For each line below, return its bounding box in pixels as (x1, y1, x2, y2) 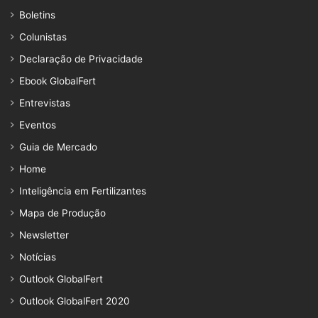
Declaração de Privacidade (19, 53, 143, 65)
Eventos (19, 119, 56, 131)
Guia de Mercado (19, 141, 97, 153)
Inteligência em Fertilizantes (19, 185, 146, 197)
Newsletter (19, 229, 69, 241)
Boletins (19, 9, 55, 21)
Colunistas (19, 31, 67, 43)
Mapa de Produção (19, 207, 106, 219)
